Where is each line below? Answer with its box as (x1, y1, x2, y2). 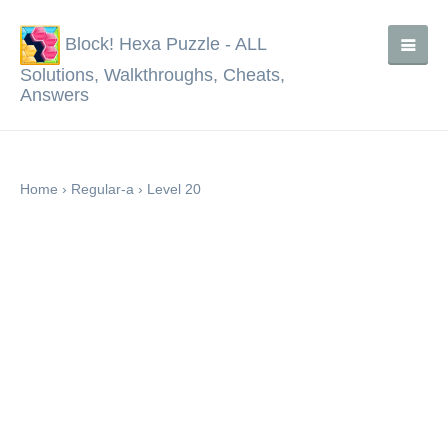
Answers (20, 85, 89, 105)
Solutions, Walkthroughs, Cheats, (20, 65, 285, 85)
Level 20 (147, 181, 201, 197)
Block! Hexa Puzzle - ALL (60, 33, 266, 54)
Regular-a (71, 181, 134, 197)
